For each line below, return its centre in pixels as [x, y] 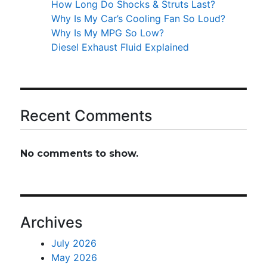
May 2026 [74, 257]
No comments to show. [80, 153]
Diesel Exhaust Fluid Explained [120, 47]
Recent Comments [87, 115]
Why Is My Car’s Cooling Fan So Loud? [139, 18]
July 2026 [74, 243]
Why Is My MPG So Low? [108, 32]
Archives [52, 222]
